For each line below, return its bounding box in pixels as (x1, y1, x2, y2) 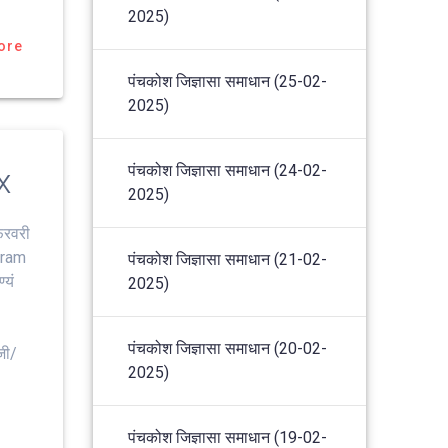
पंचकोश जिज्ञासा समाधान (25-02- (128, 71, 328, 91)
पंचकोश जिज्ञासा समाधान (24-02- (128, 160, 328, 180)
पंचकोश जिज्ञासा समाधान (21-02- (128, 249, 328, 269)
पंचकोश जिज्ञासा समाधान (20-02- (128, 338, 328, 358)
